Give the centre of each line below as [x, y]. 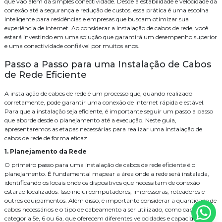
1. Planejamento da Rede [46, 151]
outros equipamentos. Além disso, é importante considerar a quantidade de [111, 200]
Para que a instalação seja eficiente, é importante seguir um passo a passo [109, 111]
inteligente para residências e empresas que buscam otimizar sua [97, 19]
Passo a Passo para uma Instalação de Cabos [108, 64]
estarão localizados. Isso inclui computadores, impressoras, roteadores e [105, 191]
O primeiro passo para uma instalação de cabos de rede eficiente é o [100, 165]
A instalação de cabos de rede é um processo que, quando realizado [98, 93]
